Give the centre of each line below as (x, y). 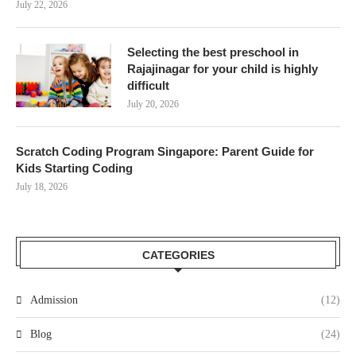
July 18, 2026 (42, 186)
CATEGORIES (178, 255)
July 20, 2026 (153, 104)
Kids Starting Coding (74, 168)
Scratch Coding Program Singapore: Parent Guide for (165, 151)
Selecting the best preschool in (213, 52)
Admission (54, 300)
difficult (148, 85)
